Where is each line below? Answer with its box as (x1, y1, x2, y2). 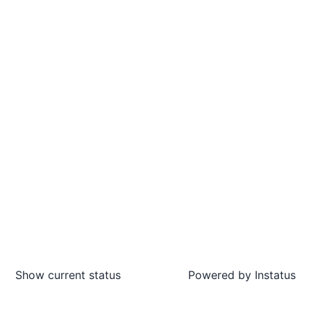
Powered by (188, 268, 251, 282)
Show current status (15, 268, 121, 282)
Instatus (251, 268, 296, 282)
